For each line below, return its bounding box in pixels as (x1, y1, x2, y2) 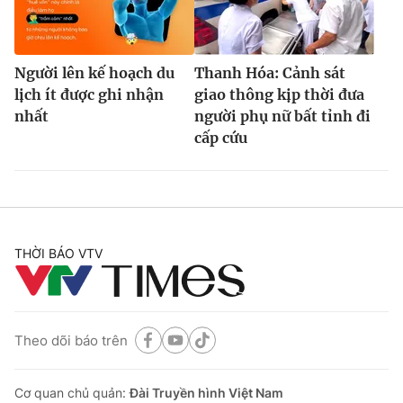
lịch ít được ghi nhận (14, 85, 164, 104)
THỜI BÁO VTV (14, 246, 103, 262)
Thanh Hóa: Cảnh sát (194, 64, 345, 83)
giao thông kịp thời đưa (194, 85, 364, 104)
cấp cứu (194, 129, 247, 148)
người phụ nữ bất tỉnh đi (194, 107, 371, 126)
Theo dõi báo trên (14, 331, 128, 349)
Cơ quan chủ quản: (14, 385, 130, 401)
